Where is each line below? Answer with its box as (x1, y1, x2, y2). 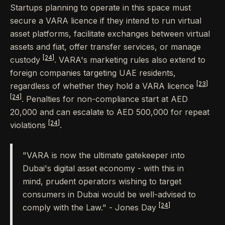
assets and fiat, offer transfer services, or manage (10, 42, 201, 52)
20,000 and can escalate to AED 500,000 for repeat (10, 107, 209, 118)
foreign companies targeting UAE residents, (10, 68, 176, 78)
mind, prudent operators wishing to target (23, 176, 181, 187)
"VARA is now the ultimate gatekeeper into (23, 150, 185, 161)
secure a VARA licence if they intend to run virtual (10, 16, 201, 26)
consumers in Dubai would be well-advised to (23, 189, 196, 200)
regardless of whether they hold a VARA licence (10, 81, 196, 91)
